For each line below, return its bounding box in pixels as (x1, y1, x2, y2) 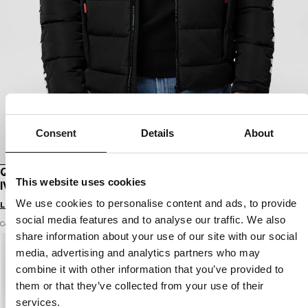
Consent (35, 126, 77, 139)
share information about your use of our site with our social (16, 230, 297, 242)
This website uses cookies (16, 175, 146, 188)
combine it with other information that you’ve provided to (16, 263, 284, 275)
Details (140, 126, 175, 139)
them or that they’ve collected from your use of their (16, 280, 264, 291)
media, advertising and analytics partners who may (16, 247, 261, 258)
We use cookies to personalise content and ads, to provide (16, 197, 297, 209)
